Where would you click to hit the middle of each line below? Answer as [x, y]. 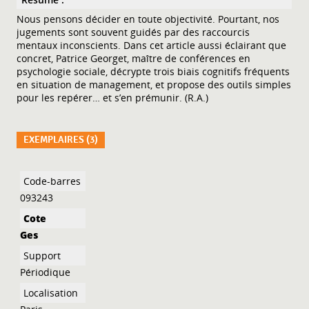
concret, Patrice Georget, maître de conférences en [134, 58]
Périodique [46, 272]
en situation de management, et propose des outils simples [154, 84]
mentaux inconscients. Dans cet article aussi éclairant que [152, 45]
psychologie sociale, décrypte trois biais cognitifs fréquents [153, 71]
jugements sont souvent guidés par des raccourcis [133, 32]
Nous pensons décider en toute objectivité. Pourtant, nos [148, 19]
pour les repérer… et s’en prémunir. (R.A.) [113, 97]
